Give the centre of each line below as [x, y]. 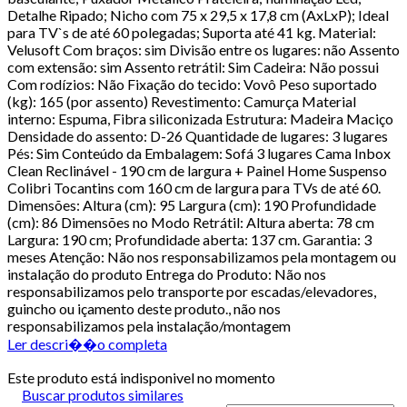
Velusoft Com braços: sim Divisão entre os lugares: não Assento [203, 49]
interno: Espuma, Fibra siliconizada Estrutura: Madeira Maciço [200, 118]
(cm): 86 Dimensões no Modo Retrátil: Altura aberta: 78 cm [191, 222]
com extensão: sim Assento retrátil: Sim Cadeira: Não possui [193, 66]
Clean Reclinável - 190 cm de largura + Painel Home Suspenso [197, 170]
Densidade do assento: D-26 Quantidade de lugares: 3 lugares [198, 135]
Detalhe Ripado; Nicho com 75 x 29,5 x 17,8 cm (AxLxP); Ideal [198, 15]
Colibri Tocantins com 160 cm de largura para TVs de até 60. [194, 187]
